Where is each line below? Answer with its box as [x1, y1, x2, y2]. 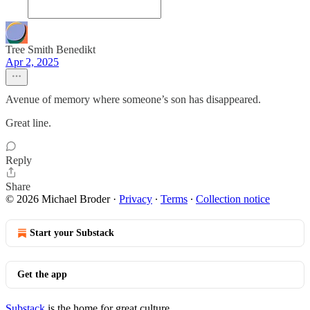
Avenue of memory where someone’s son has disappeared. [6, 93, 261, 105]
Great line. [6, 117, 51, 129]
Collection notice [196, 193, 270, 205]
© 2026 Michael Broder [6, 193, 110, 205]
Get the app [17, 269, 67, 280]
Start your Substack [30, 228, 114, 238]
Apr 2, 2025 [6, 56, 59, 68]
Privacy [119, 193, 152, 205]
